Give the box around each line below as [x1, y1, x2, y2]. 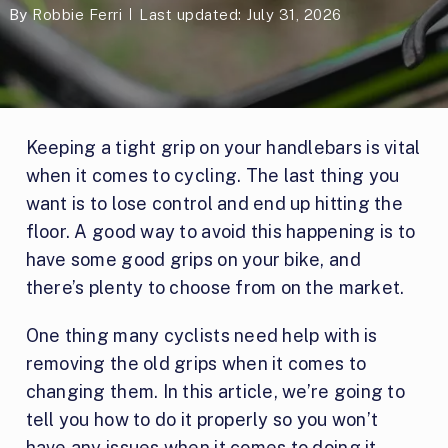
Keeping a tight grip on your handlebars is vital [25, 137, 421, 159]
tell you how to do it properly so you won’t [25, 409, 379, 431]
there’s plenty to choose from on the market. [25, 277, 405, 299]
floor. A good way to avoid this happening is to [25, 221, 416, 243]
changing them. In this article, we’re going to [25, 381, 405, 403]
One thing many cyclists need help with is [25, 325, 378, 347]
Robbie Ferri [32, 6, 123, 24]
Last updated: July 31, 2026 [139, 6, 342, 24]
